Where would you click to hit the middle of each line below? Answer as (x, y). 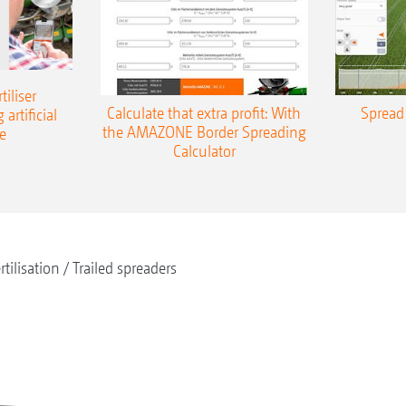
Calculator (204, 150)
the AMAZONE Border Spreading (204, 131)
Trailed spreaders (124, 268)
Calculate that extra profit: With (204, 112)
